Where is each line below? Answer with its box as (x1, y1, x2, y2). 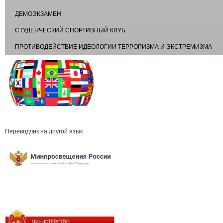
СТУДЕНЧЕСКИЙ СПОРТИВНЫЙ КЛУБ (15, 27, 125, 34)
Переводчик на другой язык (5, 128, 83, 135)
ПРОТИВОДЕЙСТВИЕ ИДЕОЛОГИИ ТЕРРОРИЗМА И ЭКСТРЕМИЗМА (15, 43, 212, 51)
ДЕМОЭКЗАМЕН (15, 10, 61, 18)
